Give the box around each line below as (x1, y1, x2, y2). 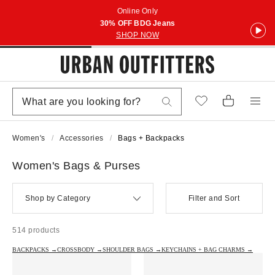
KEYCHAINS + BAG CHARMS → (161, 246, 253, 253)
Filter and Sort (188, 194, 240, 203)
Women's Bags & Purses (12, 160, 141, 172)
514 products (12, 226, 60, 234)
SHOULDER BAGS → (103, 246, 161, 253)
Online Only (117, 7, 158, 15)
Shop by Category (25, 194, 90, 203)
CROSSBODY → (57, 246, 103, 253)
